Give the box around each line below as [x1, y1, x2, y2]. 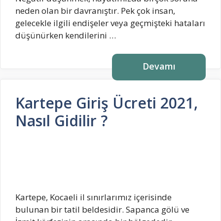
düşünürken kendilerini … [15, 29, 116, 41]
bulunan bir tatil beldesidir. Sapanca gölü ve [15, 203, 189, 215]
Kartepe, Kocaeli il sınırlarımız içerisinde [15, 191, 172, 203]
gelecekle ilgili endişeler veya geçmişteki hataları [15, 17, 205, 29]
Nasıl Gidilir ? [15, 110, 108, 131]
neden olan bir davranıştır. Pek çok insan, [15, 4, 175, 16]
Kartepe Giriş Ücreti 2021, [15, 93, 198, 113]
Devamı [142, 60, 176, 73]
